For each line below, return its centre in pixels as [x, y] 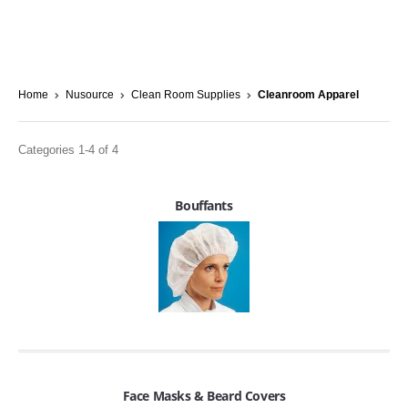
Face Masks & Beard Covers [204, 395]
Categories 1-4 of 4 [68, 150]
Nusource [90, 95]
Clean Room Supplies [186, 95]
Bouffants [204, 205]
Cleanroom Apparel [308, 95]
